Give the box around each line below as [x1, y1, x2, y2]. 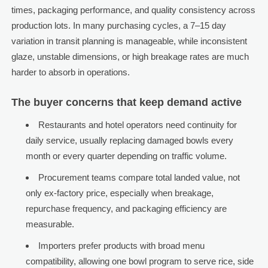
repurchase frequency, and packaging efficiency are [25, 203, 227, 214]
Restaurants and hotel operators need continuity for [38, 120, 237, 130]
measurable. [25, 219, 74, 230]
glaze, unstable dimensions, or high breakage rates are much [11, 51, 249, 62]
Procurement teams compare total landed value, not [38, 172, 240, 183]
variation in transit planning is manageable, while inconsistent [11, 36, 247, 47]
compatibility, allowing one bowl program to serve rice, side [25, 256, 254, 267]
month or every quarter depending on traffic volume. [25, 151, 227, 162]
